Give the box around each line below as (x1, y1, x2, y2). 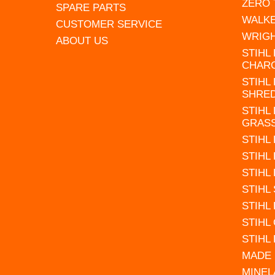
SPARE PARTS (56, 1, 126, 14)
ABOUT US (56, 34, 109, 47)
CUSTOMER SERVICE (56, 18, 163, 30)
